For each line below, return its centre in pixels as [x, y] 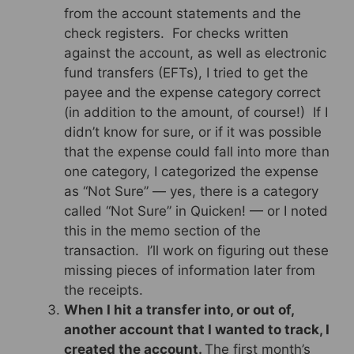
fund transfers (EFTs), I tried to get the [186, 72]
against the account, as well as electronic [195, 53]
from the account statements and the [183, 13]
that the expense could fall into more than [197, 151]
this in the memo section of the [162, 230]
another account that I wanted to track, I [197, 329]
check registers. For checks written [176, 33]
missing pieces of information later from [190, 270]
